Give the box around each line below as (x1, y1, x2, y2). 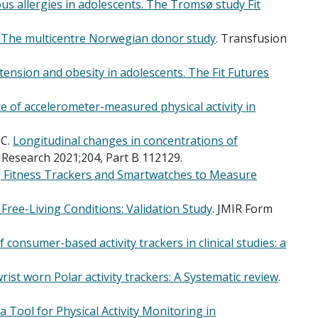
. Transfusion (216, 30, 287, 46)
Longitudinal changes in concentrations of (13, 132, 238, 148)
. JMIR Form (212, 200, 273, 216)
